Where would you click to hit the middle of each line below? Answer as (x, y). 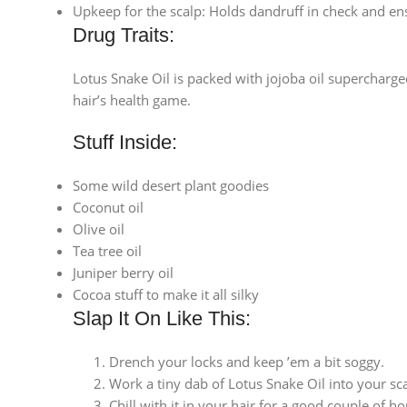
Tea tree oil (107, 251)
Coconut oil (108, 208)
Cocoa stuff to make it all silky (166, 295)
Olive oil (99, 229)
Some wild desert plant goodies (171, 186)
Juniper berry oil (123, 273)
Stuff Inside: (125, 143)
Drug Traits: (124, 35)
